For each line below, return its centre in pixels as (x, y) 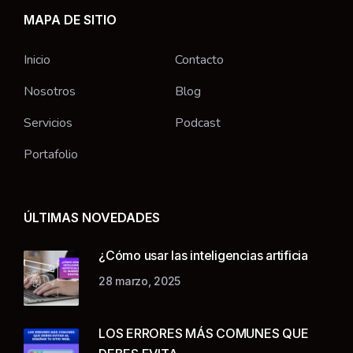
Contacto (199, 59)
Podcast (197, 123)
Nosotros (50, 91)
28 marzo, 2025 (140, 281)
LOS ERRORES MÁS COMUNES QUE (204, 333)
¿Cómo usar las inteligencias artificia (203, 255)
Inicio (37, 59)
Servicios (48, 123)
